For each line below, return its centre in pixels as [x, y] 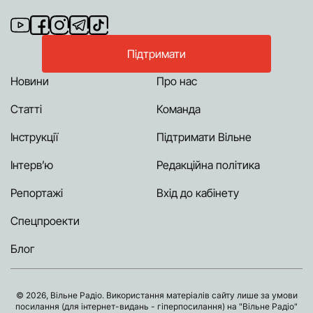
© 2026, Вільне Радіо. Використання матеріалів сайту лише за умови [156, 295]
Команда [179, 109]
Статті [26, 109]
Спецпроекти [45, 221]
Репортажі [37, 193]
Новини [30, 81]
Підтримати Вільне [204, 137]
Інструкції [34, 137]
